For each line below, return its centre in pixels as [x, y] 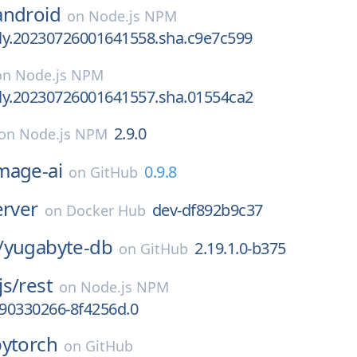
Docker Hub [106, 210]
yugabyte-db [58, 247]
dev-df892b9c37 [207, 210]
